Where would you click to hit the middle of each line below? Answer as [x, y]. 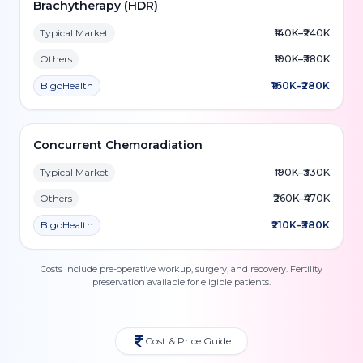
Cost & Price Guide [188, 341]
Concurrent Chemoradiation [118, 145]
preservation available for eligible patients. [181, 282]
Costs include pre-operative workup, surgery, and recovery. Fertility [181, 269]
